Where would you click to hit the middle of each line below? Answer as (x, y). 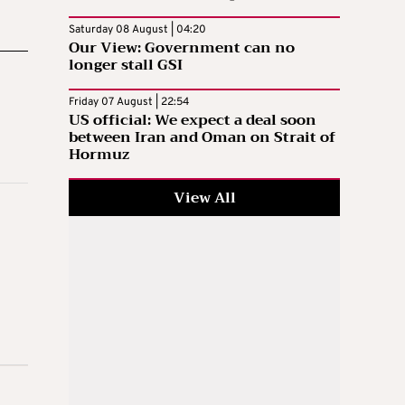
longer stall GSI (126, 66)
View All (204, 198)
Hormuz (99, 155)
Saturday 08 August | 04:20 (137, 30)
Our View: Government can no (182, 48)
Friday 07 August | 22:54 (129, 103)
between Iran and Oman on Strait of (202, 138)
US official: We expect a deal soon (193, 121)
